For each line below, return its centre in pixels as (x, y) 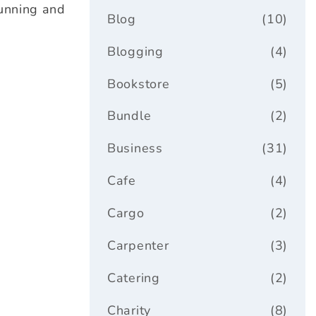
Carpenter (138, 246)
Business (135, 148)
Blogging (135, 51)
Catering (134, 278)
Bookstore (139, 84)
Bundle (129, 116)
